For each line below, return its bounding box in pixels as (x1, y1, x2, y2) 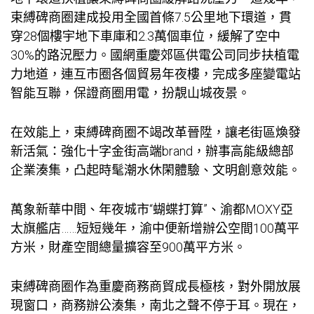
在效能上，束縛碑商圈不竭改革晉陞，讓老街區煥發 (11, 125, 301, 140)
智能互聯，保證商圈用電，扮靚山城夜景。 (11, 86, 250, 101)
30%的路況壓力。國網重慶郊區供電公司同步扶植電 (11, 48, 299, 63)
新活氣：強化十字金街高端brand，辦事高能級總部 (11, 144, 294, 159)
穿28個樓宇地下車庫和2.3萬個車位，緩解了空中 (11, 29, 280, 44)
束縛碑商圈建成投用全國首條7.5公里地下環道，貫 (11, 10, 292, 25)
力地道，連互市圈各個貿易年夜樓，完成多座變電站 (11, 67, 301, 82)
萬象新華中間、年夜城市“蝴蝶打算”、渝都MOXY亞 (11, 201, 293, 217)
